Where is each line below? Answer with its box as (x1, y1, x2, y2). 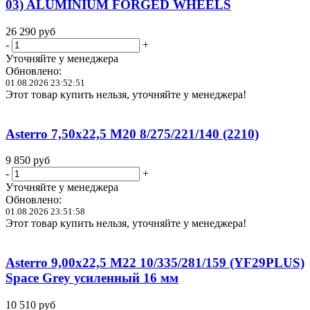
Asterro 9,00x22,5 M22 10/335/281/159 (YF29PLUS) (6, 255, 304, 271)
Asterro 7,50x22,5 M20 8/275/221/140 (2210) (6, 126, 259, 141)
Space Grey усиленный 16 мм (6, 271, 179, 286)
